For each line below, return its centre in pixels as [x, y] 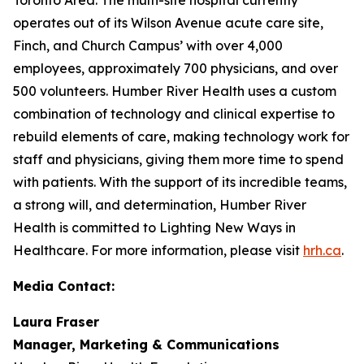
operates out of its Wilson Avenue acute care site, [168, 22]
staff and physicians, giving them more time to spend [178, 159]
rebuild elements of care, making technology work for [181, 136]
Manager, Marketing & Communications [146, 344]
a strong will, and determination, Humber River [160, 204]
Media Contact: [64, 286]
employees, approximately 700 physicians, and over [175, 68]
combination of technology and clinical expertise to [174, 113]
